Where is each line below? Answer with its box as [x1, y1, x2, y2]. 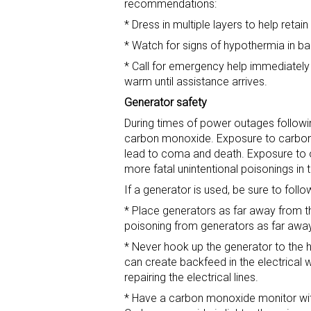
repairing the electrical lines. [124, 271, 258, 285]
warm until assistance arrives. [124, 75, 267, 89]
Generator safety [124, 96, 207, 110]
